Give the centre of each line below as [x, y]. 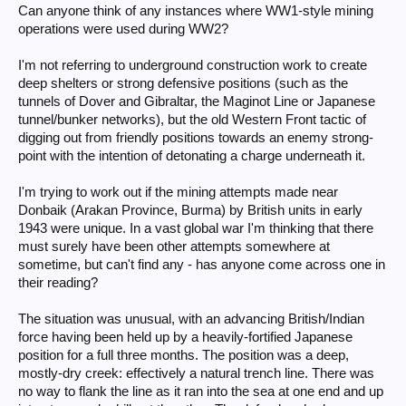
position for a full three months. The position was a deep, [184, 355]
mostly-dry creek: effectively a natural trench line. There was [196, 373]
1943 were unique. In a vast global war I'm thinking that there [196, 228]
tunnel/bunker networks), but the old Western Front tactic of [192, 120]
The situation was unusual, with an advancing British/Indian [191, 319]
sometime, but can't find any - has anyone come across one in [202, 265]
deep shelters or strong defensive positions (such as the [183, 83]
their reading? [58, 283]
